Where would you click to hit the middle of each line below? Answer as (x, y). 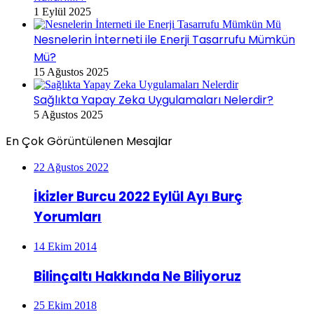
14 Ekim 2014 (65, 246)
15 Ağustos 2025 (71, 71)
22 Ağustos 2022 (71, 167)
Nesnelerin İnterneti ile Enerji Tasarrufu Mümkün (164, 39)
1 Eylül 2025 (62, 11)
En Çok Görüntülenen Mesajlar (89, 141)
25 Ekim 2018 (65, 306)
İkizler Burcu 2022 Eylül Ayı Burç (138, 197)
